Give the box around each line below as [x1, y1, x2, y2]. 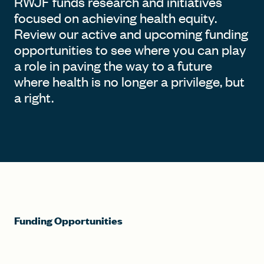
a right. [14, 88, 54, 107]
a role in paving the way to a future [14, 57, 212, 75]
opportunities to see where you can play [14, 41, 246, 59]
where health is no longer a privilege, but [14, 72, 245, 91]
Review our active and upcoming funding [14, 25, 248, 43]
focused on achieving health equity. [14, 9, 217, 27]
